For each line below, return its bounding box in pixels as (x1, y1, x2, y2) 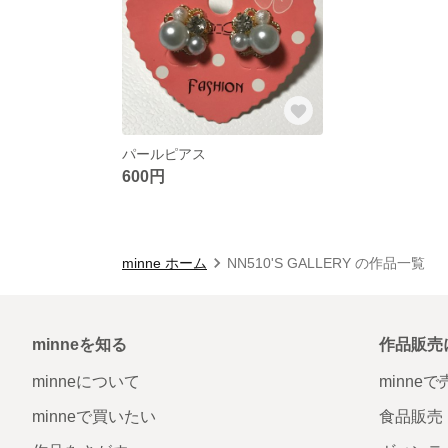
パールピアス (122, 145, 206, 162)
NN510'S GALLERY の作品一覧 (227, 254, 425, 271)
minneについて (32, 372, 140, 390)
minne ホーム (122, 254, 207, 271)
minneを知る (32, 335, 127, 353)
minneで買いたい (32, 407, 156, 425)
